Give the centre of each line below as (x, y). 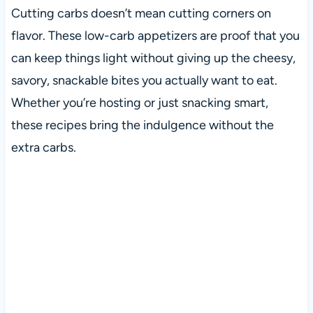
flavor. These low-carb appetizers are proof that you (155, 36)
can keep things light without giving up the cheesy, (153, 58)
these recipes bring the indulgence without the (142, 125)
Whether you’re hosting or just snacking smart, (139, 103)
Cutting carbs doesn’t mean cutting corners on (141, 14)
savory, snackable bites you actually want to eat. (144, 81)
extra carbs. (43, 148)
